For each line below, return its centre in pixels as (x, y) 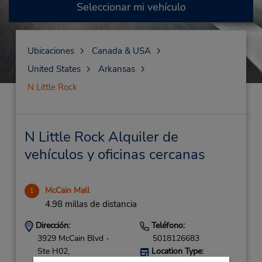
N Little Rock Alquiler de (101, 137)
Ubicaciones (51, 51)
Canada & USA (121, 51)
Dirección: (51, 225)
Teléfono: (167, 225)
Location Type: (176, 251)
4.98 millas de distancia (91, 204)
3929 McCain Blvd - (73, 238)
